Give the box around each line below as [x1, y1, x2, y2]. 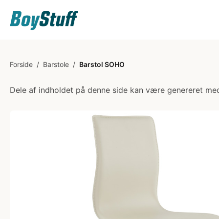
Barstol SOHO [79, 60, 125, 68]
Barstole [43, 60, 69, 68]
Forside [10, 60, 33, 68]
